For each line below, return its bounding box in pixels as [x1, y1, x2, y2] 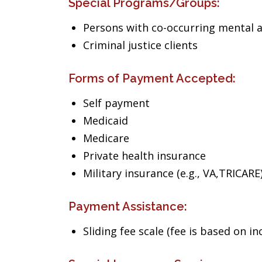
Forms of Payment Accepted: [68, 71, 236, 85]
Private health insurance [83, 149, 206, 163]
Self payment [83, 96, 150, 110]
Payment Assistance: [68, 199, 187, 213]
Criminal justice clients [83, 38, 198, 52]
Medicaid [83, 113, 128, 127]
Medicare [83, 131, 129, 145]
